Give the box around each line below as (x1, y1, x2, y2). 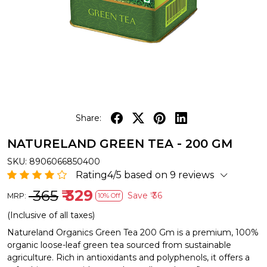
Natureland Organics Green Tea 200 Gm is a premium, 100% (7, 227, 259, 238)
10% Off (98, 191, 120, 200)
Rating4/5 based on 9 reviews (76, 169, 214, 181)
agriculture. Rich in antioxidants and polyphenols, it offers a (7, 252, 250, 263)
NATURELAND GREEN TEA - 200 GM (7, 136, 232, 151)
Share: (75, 112, 101, 123)
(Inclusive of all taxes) (7, 210, 95, 221)
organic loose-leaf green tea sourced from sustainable (7, 240, 231, 250)
